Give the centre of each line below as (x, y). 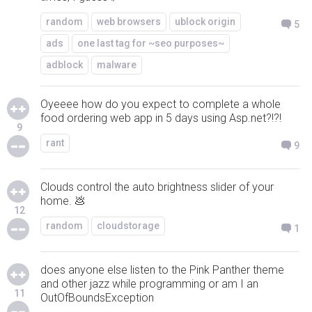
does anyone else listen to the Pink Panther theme (162, 270)
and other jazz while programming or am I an (149, 284)
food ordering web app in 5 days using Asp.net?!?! (161, 118)
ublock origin (205, 22)
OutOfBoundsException (97, 298)
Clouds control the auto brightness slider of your (157, 187)
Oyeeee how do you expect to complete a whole (161, 104)
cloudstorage (128, 226)
